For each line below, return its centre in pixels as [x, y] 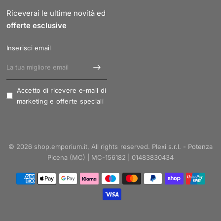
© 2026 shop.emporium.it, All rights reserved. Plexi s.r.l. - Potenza [110, 147]
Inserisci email [29, 48]
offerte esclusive [36, 25]
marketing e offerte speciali [60, 101]
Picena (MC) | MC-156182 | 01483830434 [110, 157]
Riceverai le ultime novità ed [56, 13]
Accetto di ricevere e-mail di [61, 90]
